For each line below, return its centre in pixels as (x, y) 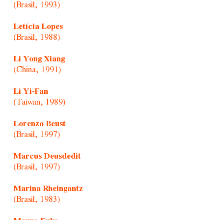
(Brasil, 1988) (36, 37)
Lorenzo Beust (39, 124)
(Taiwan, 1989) (39, 102)
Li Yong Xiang (39, 59)
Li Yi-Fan (30, 91)
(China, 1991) (37, 70)
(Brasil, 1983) (36, 199)
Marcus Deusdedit (47, 156)
